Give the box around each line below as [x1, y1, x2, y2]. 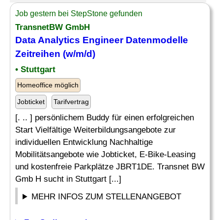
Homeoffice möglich [17, 81, 79, 89]
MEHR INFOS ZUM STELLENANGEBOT [31, 192, 182, 201]
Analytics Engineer [38, 35, 123, 45]
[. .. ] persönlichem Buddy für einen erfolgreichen [15, 113, 194, 122]
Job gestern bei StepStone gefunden [15, 9, 142, 18]
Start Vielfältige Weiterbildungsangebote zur [15, 125, 176, 135]
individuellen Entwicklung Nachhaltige [15, 137, 153, 147]
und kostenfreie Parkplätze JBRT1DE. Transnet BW [15, 162, 205, 171]
